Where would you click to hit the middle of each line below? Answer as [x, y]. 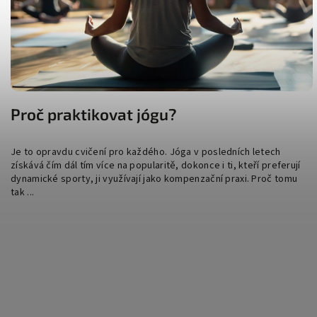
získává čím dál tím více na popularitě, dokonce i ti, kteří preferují [156, 166]
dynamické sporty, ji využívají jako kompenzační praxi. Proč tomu [154, 179]
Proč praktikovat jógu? [94, 115]
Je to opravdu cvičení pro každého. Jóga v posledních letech [146, 152]
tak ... [23, 193]
